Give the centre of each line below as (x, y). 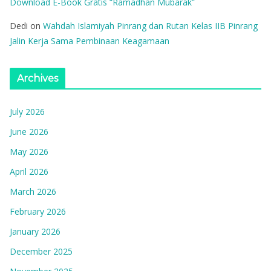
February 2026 (38, 211)
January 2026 (35, 231)
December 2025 (41, 251)
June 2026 (29, 132)
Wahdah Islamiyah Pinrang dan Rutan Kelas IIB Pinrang (150, 26)
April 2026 (29, 171)
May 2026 (29, 152)
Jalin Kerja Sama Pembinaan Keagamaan (90, 41)
